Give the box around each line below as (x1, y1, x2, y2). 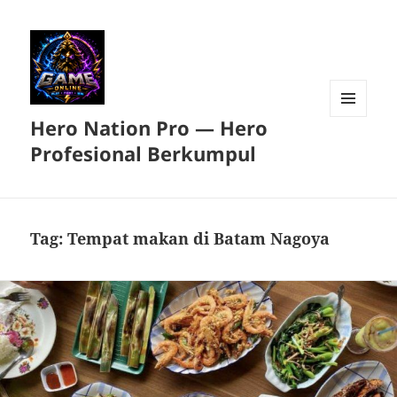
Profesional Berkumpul (30, 140, 257, 167)
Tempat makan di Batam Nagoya (67, 228, 331, 250)
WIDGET (330, 146, 374, 162)
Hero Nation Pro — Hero (30, 114, 269, 142)
